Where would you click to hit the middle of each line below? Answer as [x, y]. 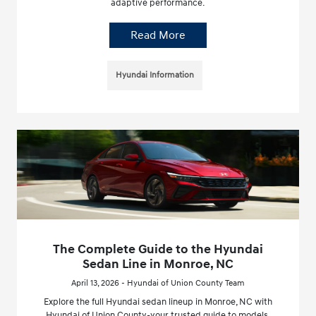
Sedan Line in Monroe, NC [158, 265]
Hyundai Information [155, 75]
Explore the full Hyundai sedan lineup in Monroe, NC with [158, 302]
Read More [158, 35]
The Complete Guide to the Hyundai [158, 250]
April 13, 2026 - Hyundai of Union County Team [158, 284]
